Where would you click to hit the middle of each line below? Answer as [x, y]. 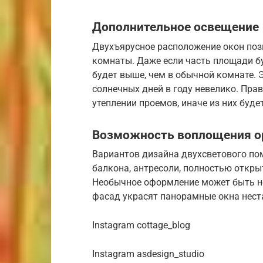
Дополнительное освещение [176, 27]
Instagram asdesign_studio [148, 254]
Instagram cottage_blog [141, 225]
